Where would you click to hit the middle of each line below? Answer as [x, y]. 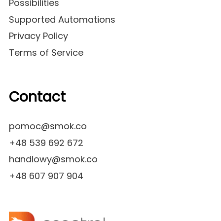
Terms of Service [46, 52]
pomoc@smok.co [48, 126]
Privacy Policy [38, 36]
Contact [37, 97]
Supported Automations [62, 19]
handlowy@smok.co [53, 159]
